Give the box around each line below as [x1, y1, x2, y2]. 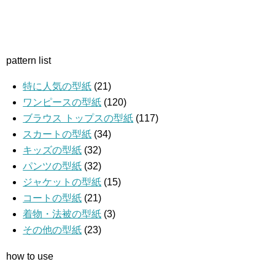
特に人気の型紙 [23, 80, 92, 91]
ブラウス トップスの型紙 [23, 112, 134, 123]
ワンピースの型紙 [23, 96, 102, 107]
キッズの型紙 [23, 144, 82, 155]
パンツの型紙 [23, 160, 82, 171]
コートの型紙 [23, 192, 82, 203]
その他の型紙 [23, 224, 82, 235]
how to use [6, 250, 53, 261]
